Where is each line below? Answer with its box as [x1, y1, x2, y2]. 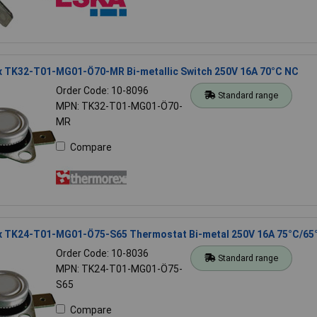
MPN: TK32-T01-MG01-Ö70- [55, 100, 183, 112]
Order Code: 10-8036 [55, 247, 149, 259]
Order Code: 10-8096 [55, 84, 149, 96]
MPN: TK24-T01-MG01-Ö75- [55, 263, 183, 275]
